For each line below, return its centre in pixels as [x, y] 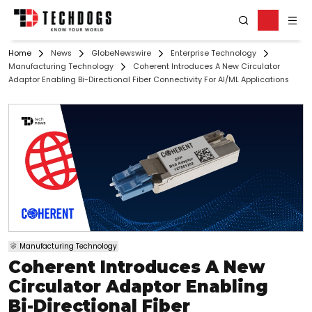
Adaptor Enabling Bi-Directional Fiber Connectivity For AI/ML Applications [149, 80]
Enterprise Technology [213, 54]
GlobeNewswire [121, 54]
